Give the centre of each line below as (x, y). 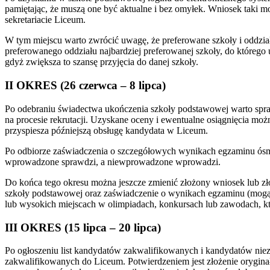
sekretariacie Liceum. (45, 20)
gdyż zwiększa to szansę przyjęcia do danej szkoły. (102, 62)
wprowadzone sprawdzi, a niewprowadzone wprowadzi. (113, 162)
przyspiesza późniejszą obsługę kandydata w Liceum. (106, 130)
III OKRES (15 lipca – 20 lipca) (83, 227)
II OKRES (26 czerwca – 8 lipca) (85, 86)
